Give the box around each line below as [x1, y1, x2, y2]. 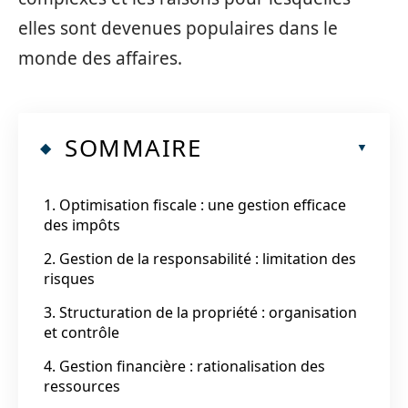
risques [44, 268, 95, 289]
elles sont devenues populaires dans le [18, 16, 338, 40]
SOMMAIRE [65, 130, 201, 164]
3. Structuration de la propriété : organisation [44, 301, 357, 322]
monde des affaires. [18, 46, 182, 70]
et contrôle [44, 321, 119, 342]
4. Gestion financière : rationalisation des [44, 355, 325, 376]
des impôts [44, 214, 120, 235]
